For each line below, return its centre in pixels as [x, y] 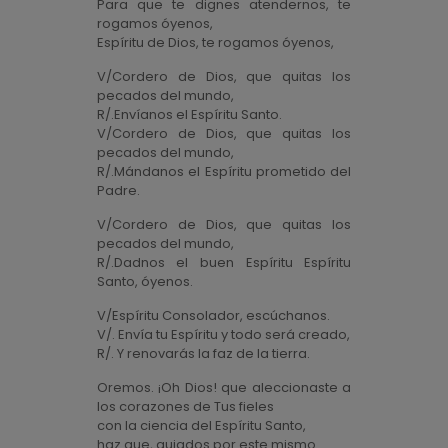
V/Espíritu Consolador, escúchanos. [213, 315]
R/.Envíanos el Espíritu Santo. [189, 114]
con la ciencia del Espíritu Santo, [201, 425]
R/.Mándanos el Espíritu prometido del [224, 171]
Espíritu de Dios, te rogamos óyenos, [215, 42]
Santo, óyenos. [144, 281]
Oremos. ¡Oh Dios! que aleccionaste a [224, 387]
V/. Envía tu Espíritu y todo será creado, [223, 334]
